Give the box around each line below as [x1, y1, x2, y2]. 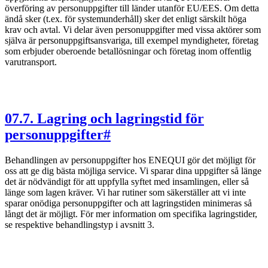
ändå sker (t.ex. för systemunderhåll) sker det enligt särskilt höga [5, 14, 246, 25]
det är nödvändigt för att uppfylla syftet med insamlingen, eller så [5, 176, 249, 187]
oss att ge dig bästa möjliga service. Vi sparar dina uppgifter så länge [5, 166, 261, 176]
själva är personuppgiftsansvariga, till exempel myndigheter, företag [5, 35, 258, 46]
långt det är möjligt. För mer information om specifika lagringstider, [5, 209, 257, 219]
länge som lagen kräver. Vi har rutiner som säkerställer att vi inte [5, 187, 246, 197]
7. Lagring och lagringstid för [23, 111, 204, 127]
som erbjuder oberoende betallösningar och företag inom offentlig [5, 46, 251, 57]
